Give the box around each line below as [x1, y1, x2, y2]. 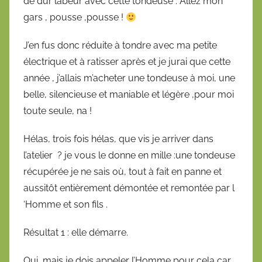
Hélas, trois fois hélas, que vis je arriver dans [23, 133, 213, 145]
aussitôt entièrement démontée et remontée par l [23, 182, 235, 194]
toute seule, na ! [23, 105, 92, 117]
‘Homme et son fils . [23, 199, 108, 211]
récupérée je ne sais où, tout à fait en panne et [23, 166, 222, 178]
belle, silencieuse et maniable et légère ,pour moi [23, 89, 234, 101]
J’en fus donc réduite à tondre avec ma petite [23, 40, 217, 51]
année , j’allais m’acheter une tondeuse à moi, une [23, 73, 235, 84]
